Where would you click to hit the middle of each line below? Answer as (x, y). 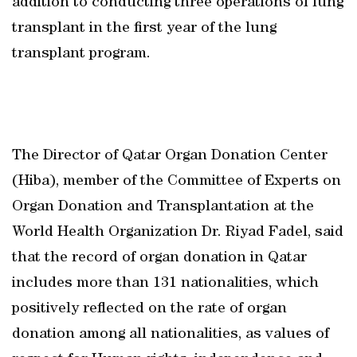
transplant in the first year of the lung (144, 29)
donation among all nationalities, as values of (171, 335)
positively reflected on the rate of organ (149, 309)
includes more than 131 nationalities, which (165, 284)
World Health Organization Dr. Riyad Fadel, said (178, 233)
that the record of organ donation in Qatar (159, 258)
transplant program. (81, 54)
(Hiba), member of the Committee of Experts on (177, 182)
